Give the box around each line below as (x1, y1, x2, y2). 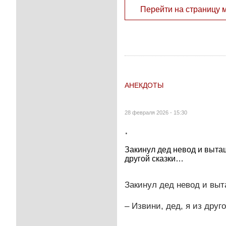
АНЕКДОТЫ (125, 81, 163, 89)
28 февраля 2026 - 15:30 (125, 109, 187, 116)
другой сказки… (125, 154, 184, 163)
